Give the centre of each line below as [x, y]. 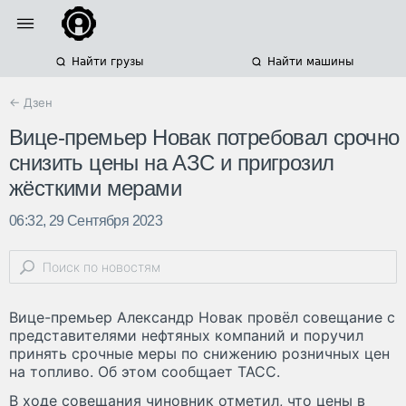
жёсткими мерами [95, 188]
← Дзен [31, 102]
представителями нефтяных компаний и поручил [186, 336]
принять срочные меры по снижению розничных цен [199, 354]
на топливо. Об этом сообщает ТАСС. [145, 372]
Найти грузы [107, 62]
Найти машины [310, 62]
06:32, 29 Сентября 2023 [86, 221]
